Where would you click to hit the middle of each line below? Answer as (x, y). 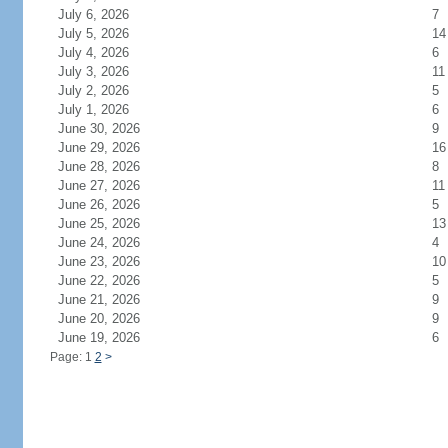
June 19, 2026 (110, 337)
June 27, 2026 (110, 185)
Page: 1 (72, 357)
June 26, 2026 (110, 204)
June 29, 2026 (110, 147)
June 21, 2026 (110, 299)
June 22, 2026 (110, 280)
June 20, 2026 (110, 318)
